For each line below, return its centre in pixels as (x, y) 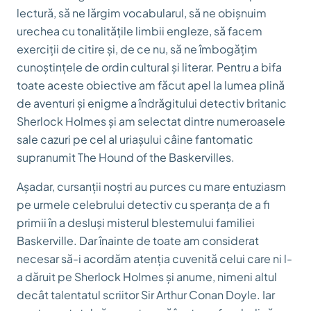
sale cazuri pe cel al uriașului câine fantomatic (135, 139)
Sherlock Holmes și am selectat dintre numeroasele (151, 121)
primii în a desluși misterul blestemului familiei (136, 222)
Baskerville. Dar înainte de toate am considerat (138, 241)
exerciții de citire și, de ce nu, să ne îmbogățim (137, 49)
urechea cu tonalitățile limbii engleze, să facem (140, 31)
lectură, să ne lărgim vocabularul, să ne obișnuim (142, 13)
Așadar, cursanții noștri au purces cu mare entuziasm (151, 186)
